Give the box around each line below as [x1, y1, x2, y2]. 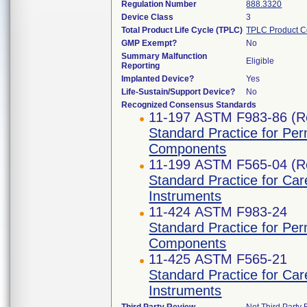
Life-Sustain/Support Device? [121, 87, 236, 97]
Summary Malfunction [121, 51, 208, 61]
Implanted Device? [121, 74, 195, 84]
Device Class [121, 12, 174, 22]
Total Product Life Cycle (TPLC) [121, 25, 243, 35]
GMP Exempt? [121, 38, 177, 48]
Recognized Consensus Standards [121, 100, 257, 110]
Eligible [246, 56, 275, 66]
